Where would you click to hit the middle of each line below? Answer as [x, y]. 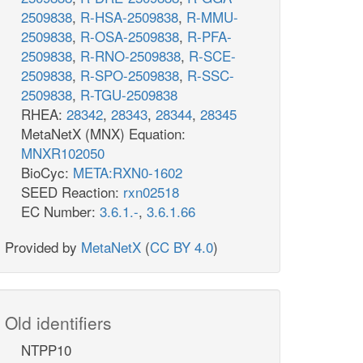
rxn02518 [151, 192]
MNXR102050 [63, 153]
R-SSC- [211, 75]
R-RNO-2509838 [130, 56]
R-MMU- [212, 17]
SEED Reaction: [72, 192]
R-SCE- [212, 56]
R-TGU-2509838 [129, 95]
